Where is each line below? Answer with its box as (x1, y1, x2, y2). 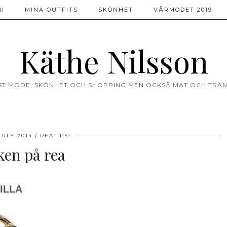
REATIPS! (40, 132, 71, 139)
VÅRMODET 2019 (154, 6, 212, 13)
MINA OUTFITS (25, 6, 78, 13)
